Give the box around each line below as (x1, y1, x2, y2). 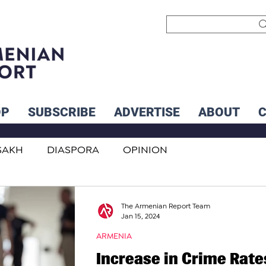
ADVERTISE (113, 105, 180, 119)
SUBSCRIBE (27, 105, 96, 119)
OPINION (123, 145, 167, 155)
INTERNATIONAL (20, 193, 100, 202)
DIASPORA (47, 145, 99, 155)
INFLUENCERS (124, 193, 192, 202)
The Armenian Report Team (121, 204, 210, 210)
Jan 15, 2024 (121, 213, 160, 220)
